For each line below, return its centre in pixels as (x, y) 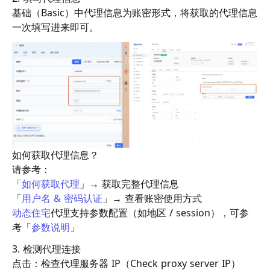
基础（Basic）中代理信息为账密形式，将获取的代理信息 (135, 13)
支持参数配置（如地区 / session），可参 (159, 212)
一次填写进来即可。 (55, 27)
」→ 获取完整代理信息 (129, 184)
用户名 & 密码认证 (62, 198)
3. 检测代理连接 (46, 249)
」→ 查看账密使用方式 (152, 198)
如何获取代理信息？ (55, 155)
